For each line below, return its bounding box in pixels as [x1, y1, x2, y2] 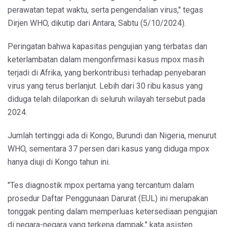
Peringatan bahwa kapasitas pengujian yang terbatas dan [8, 41, 207, 51]
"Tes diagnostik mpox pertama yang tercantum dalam [8, 180, 194, 190]
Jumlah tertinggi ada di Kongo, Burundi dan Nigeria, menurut [8, 130, 216, 140]
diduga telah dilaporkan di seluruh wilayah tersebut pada [8, 94, 205, 104]
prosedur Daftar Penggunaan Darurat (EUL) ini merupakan [8, 193, 208, 203]
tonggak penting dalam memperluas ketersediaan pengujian [8, 206, 217, 216]
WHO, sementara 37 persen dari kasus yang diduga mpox [8, 143, 209, 154]
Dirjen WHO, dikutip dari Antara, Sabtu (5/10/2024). [8, 18, 186, 28]
